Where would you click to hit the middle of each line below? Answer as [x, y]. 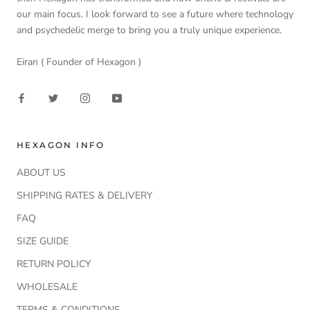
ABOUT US [41, 173]
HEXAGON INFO [61, 145]
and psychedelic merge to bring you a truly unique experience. [149, 30]
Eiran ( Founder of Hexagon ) [79, 62]
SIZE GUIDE [43, 241]
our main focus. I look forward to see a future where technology [155, 15]
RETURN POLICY [54, 264]
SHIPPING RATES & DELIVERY [84, 195]
